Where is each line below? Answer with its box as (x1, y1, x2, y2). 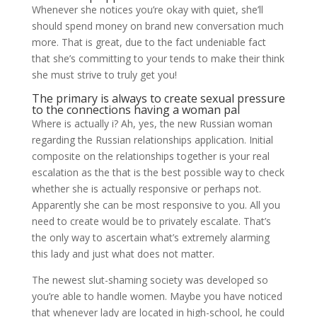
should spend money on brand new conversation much (31, 19, 284, 33)
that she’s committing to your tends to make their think (31, 52, 284, 65)
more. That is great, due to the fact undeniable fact (31, 35, 266, 49)
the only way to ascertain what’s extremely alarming (31, 231, 270, 244)
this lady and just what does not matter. (31, 247, 214, 260)
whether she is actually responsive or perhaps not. (31, 182, 261, 195)
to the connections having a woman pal (31, 102, 240, 117)
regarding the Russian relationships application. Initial (31, 133, 273, 146)
